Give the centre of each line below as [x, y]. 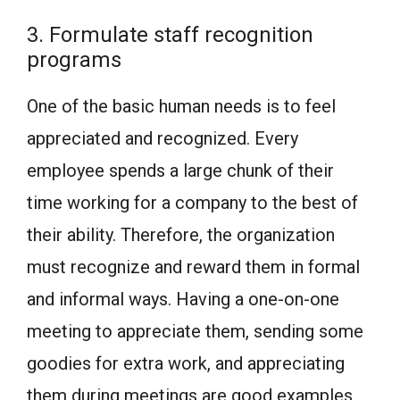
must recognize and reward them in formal [193, 267]
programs [74, 59]
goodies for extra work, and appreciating [186, 363]
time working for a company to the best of [192, 202]
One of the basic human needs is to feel [181, 106]
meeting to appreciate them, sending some [195, 331]
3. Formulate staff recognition [170, 34]
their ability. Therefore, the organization [181, 234]
